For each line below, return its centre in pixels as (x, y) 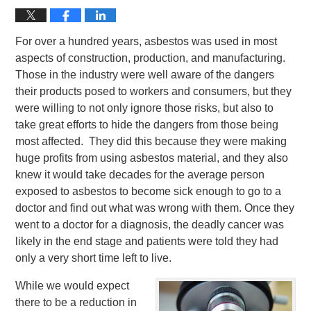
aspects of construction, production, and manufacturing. (151, 58)
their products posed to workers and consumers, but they (154, 91)
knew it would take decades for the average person (140, 175)
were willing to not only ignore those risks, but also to (145, 108)
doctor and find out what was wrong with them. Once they (155, 208)
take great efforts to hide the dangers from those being (147, 125)
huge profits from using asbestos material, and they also (152, 158)
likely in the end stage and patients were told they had (147, 241)
